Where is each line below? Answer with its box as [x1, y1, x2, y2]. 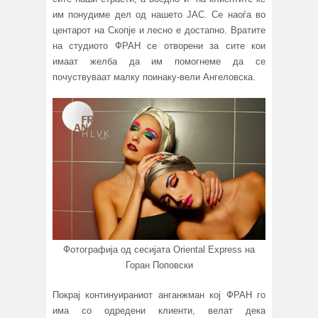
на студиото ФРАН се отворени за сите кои [53, 40, 265, 52]
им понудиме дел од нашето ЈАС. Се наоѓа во [53, 9, 265, 21]
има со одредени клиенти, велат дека [53, 305, 265, 317]
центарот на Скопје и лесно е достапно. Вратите [53, 25, 265, 36]
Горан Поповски [125, 260, 193, 271]
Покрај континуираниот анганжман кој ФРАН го [53, 290, 265, 301]
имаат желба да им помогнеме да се [53, 56, 265, 67]
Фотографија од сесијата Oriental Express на [63, 244, 255, 256]
